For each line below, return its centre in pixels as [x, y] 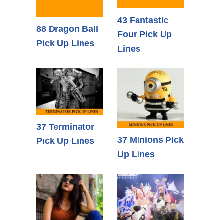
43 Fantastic [143, 20]
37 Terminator [65, 127]
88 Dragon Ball [67, 29]
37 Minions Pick [151, 140]
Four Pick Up [145, 34]
